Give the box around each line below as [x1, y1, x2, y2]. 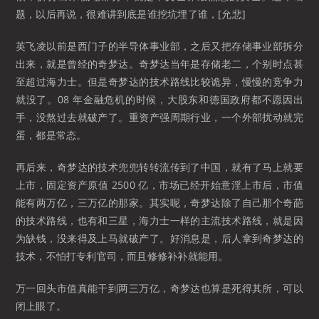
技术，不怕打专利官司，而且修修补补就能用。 [16, 249, 229, 263]
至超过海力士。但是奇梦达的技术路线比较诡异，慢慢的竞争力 [16, 75, 303, 89]
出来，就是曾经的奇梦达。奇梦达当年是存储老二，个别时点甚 [16, 57, 303, 71]
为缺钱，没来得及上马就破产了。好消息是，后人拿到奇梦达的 [16, 231, 303, 246]
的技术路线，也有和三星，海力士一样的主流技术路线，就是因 [16, 214, 303, 228]
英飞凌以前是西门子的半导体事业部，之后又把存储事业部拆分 [16, 39, 303, 53]
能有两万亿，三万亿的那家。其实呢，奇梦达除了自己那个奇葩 [16, 196, 303, 210]
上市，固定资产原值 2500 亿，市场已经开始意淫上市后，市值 [16, 178, 303, 192]
